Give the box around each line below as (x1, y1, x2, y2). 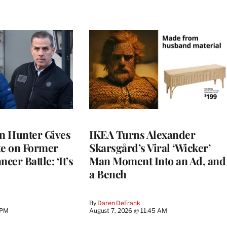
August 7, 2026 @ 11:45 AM (89, 206, 167, 214)
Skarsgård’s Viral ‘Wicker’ (89, 140, 210, 155)
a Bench (89, 166, 127, 181)
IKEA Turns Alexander (89, 127, 195, 141)
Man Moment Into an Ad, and (89, 153, 225, 168)
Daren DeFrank (97, 199, 140, 207)
